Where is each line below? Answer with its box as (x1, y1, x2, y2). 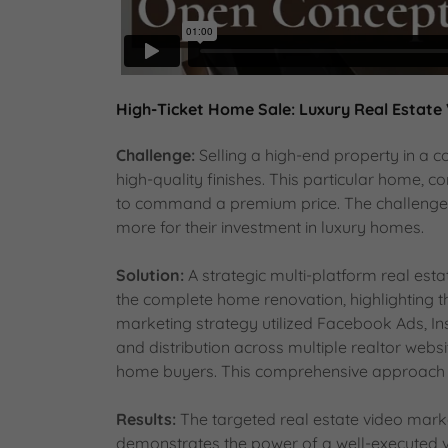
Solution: (116, 264, 184, 285)
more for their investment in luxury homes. (116, 216, 424, 237)
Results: (116, 408, 176, 429)
